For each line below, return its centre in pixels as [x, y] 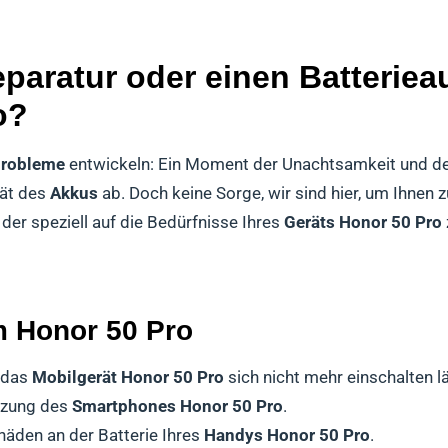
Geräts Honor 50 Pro [363, 222]
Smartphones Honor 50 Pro [177, 405]
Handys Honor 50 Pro [287, 434]
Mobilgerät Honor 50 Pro [128, 376]
